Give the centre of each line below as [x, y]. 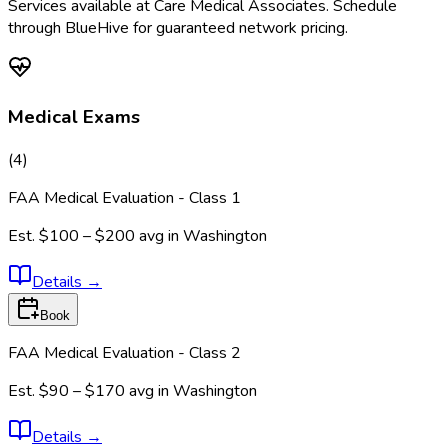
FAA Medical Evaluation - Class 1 [124, 197]
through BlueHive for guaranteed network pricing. [178, 28]
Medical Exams [74, 116]
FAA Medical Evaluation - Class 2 [124, 352]
